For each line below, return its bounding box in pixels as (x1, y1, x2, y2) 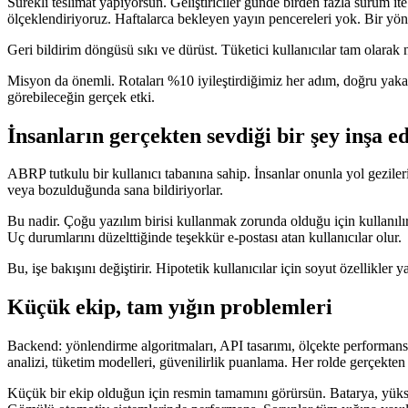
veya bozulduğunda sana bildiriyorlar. (7, 182, 223, 199)
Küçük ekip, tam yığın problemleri (7, 295, 332, 320)
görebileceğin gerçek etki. (7, 88, 155, 105)
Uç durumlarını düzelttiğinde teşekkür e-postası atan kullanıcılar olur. (7, 229, 402, 246)
